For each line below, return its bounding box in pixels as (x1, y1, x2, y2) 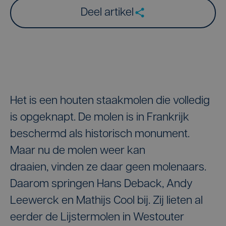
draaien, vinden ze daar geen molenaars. (10, 161, 206, 174)
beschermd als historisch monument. (10, 128, 190, 140)
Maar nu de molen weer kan (10, 145, 145, 157)
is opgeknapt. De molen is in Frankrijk (10, 111, 189, 124)
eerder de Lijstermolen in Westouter (10, 211, 184, 223)
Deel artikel (80, 7, 134, 19)
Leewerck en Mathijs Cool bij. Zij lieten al (10, 195, 203, 207)
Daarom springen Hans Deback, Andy (10, 178, 193, 190)
